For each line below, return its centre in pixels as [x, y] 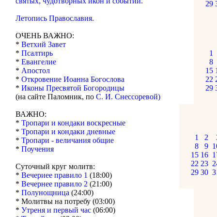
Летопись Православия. [55, 18]
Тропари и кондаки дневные [68, 132]
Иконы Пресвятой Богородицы [73, 88]
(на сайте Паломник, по [56, 97]
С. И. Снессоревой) [128, 97]
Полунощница [46, 193]
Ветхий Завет [44, 44]
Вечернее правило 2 [55, 184]
